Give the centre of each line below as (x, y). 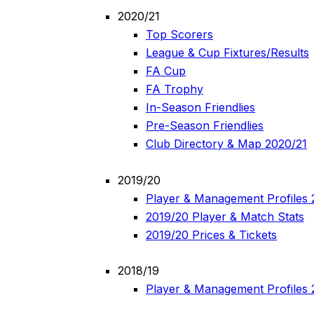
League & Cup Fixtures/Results (227, 52)
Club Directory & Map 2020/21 (226, 143)
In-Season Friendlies (200, 107)
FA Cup (166, 70)
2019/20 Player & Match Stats (225, 216)
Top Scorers (179, 34)
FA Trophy (175, 89)
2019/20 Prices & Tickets (211, 234)
